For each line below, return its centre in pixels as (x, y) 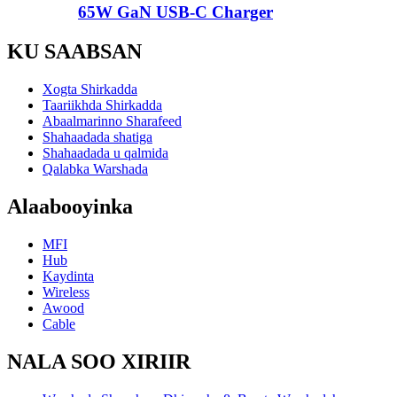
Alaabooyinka (70, 206)
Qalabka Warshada (95, 169)
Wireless (66, 292)
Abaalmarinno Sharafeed (112, 121)
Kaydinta (68, 276)
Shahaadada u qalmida (105, 153)
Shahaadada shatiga (97, 137)
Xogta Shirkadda (90, 89)
